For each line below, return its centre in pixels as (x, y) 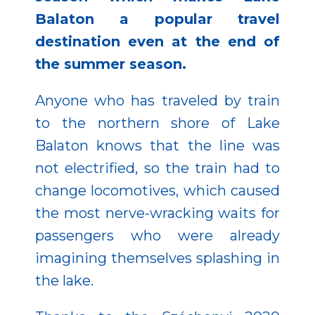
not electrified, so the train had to (157, 168)
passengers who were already (157, 236)
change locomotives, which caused (157, 191)
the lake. (66, 281)
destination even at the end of (157, 42)
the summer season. (111, 64)
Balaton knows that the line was (157, 146)
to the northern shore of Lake (157, 123)
